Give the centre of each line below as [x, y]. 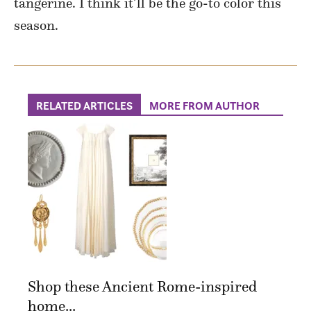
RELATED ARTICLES [84, 106]
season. [36, 25]
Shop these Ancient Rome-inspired [142, 287]
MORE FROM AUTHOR [204, 106]
